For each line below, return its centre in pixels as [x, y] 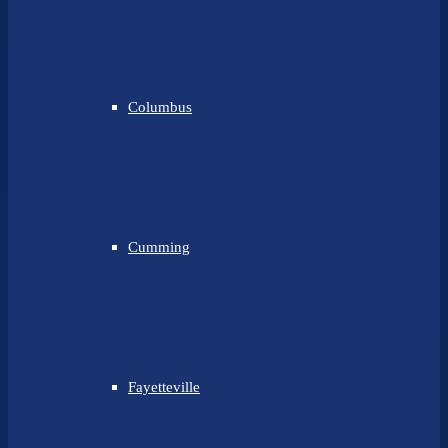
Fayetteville [164, 387]
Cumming [159, 247]
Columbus [160, 107]
